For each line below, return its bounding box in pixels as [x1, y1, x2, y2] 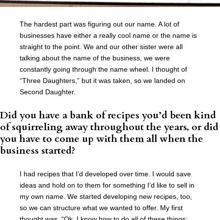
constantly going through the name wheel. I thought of [20, 65, 187, 74]
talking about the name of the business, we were [20, 54, 170, 62]
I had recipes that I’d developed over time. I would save [20, 170, 191, 178]
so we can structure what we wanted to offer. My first [20, 204, 183, 212]
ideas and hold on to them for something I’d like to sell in [20, 181, 194, 190]
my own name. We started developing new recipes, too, [20, 192, 192, 201]
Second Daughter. [20, 88, 76, 96]
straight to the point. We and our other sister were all [20, 43, 183, 51]
